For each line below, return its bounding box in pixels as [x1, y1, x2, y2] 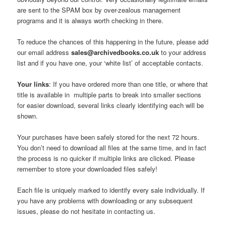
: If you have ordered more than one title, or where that [49, 79, 208, 89]
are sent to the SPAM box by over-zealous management [17, 5, 181, 15]
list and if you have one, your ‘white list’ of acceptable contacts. [17, 58, 204, 68]
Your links [17, 79, 49, 89]
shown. [17, 110, 38, 121]
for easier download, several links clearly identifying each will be [17, 100, 204, 110]
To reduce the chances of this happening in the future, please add [17, 36, 209, 46]
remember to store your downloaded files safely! [17, 164, 158, 174]
